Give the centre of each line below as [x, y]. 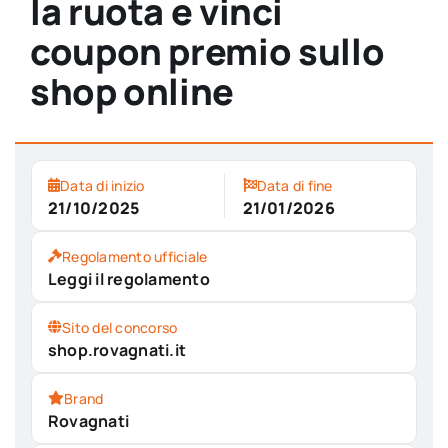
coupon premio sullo [207, 51]
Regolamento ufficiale [135, 256]
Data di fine [294, 185]
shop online [132, 91]
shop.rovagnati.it [117, 349]
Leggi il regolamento [128, 278]
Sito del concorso [120, 327]
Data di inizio [102, 185]
